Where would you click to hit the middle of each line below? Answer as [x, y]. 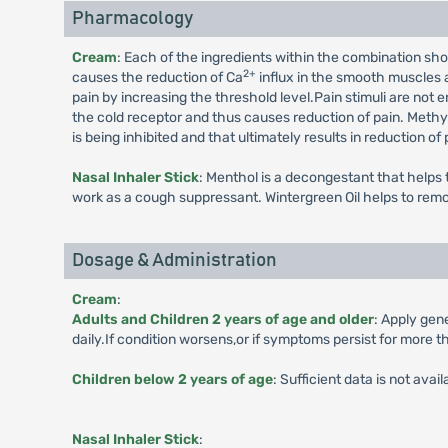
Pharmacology [132, 18]
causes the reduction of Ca [157, 77]
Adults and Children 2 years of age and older [222, 319]
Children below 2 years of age [172, 379]
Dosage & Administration [174, 260]
